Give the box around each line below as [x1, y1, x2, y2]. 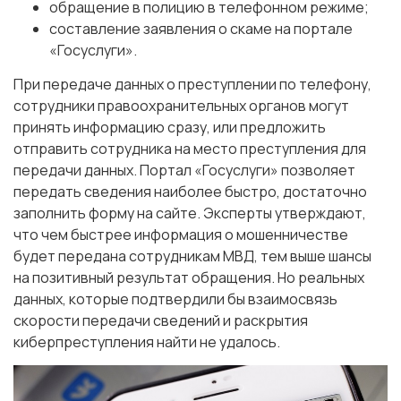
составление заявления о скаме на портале [49, 19, 353, 39]
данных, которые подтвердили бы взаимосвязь [13, 289, 337, 310]
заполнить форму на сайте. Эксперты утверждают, [13, 203, 366, 224]
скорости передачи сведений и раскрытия [13, 311, 308, 331]
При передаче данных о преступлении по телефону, [13, 74, 371, 95]
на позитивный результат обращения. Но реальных [13, 268, 364, 288]
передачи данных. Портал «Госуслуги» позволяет [13, 160, 355, 181]
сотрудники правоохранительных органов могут [13, 96, 349, 116]
